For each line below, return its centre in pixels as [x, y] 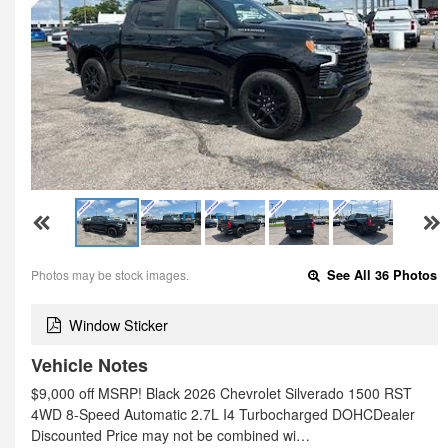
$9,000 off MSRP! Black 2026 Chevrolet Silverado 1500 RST [221, 393]
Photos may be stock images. [110, 275]
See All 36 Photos [380, 275]
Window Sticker [118, 325]
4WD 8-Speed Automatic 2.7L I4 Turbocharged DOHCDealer [223, 414]
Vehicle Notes [89, 365]
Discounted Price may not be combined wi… [170, 435]
